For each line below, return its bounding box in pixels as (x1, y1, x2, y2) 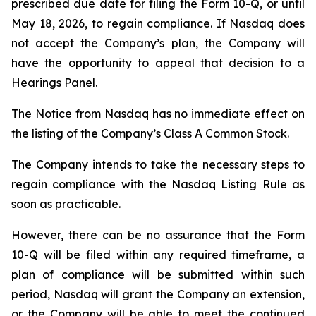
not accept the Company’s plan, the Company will (11, 36, 305, 50)
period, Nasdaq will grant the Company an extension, (11, 287, 305, 301)
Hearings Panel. (11, 75, 97, 90)
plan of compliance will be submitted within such (11, 267, 305, 281)
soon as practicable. (11, 197, 121, 211)
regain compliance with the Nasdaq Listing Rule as (11, 177, 305, 191)
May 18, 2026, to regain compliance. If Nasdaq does (11, 16, 305, 30)
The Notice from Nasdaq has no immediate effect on (11, 107, 305, 121)
